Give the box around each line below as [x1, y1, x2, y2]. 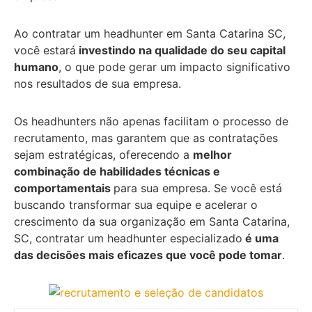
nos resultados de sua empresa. [14, 76, 181, 91]
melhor [193, 147, 232, 162]
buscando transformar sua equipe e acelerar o [14, 197, 258, 212]
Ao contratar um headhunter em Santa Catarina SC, [14, 26, 286, 40]
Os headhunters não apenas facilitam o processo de [14, 114, 288, 128]
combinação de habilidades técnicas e [14, 164, 220, 178]
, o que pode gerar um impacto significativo [58, 59, 290, 74]
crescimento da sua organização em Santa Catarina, [14, 214, 290, 228]
